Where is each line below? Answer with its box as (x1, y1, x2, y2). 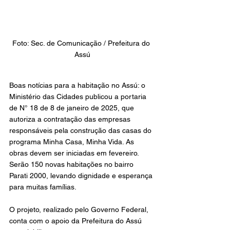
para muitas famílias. (9, 183, 76, 191)
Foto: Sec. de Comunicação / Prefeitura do (12, 39, 152, 48)
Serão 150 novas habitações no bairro (9, 160, 136, 169)
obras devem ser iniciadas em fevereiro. (9, 149, 141, 158)
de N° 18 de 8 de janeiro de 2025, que (9, 104, 136, 112)
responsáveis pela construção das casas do (9, 126, 154, 135)
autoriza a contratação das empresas (9, 115, 132, 124)
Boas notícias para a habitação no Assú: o (9, 81, 147, 90)
